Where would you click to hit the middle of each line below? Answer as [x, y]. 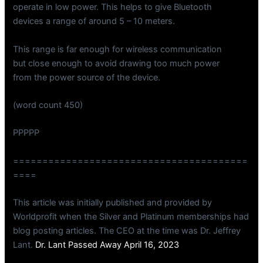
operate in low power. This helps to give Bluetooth [113, 7]
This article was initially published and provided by [113, 202]
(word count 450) [48, 105]
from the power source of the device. [87, 77]
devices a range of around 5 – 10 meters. [94, 21]
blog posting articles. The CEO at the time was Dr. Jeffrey [127, 230]
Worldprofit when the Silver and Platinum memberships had [131, 216]
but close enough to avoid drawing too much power [117, 63]
